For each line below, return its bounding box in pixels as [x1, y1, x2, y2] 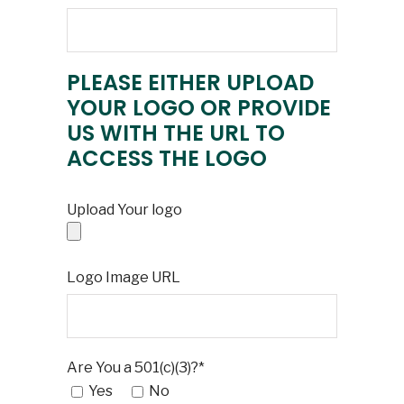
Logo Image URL [67, 269, 180, 286]
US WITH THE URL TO [67, 118, 285, 148]
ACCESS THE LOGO [67, 143, 267, 173]
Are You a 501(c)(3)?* [67, 359, 205, 376]
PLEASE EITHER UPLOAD [67, 68, 314, 97]
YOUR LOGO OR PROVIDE [67, 93, 331, 123]
